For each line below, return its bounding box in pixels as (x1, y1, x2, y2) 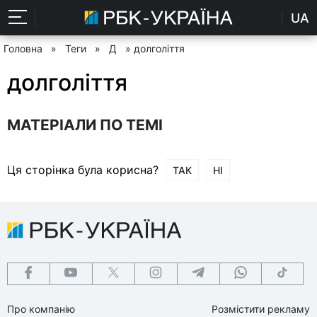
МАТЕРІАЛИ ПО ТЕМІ (7, 115, 163, 134)
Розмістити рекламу (212, 302, 310, 315)
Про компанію (7, 302, 75, 315)
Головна (4, 42, 42, 54)
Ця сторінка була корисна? (7, 162, 158, 177)
